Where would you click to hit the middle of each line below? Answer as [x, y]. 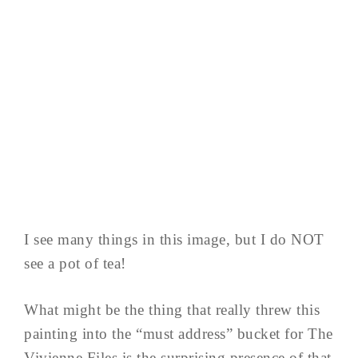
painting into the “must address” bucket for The [179, 334]
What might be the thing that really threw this [172, 310]
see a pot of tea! [75, 263]
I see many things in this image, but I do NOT [174, 239]
